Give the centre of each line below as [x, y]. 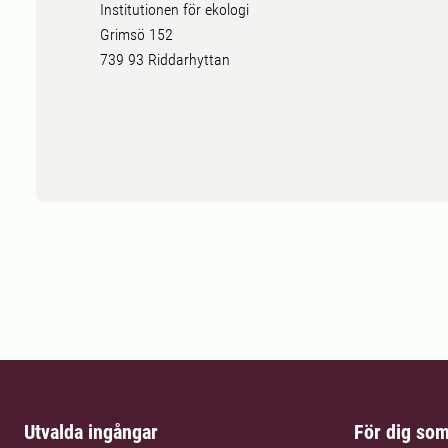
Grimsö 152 [136, 35]
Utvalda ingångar [91, 432]
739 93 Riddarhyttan [165, 60]
